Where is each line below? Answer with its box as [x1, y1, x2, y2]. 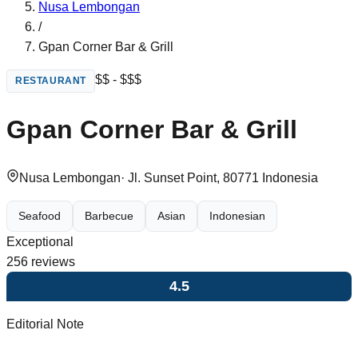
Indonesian [209, 209, 265, 222]
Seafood [18, 209, 61, 222]
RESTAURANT [15, 75, 86, 86]
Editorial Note [6, 317, 84, 332]
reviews [28, 254, 75, 268]
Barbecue [85, 209, 133, 222]
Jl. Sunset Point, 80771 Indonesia [128, 170, 318, 185]
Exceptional [6, 234, 74, 249]
